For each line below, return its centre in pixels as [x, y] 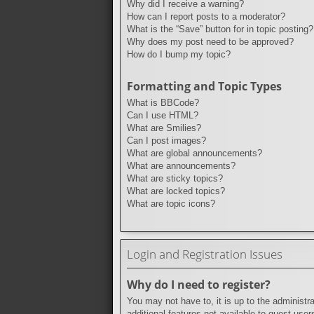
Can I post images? [166, 140]
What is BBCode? [163, 102]
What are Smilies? [164, 128]
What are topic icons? [171, 203]
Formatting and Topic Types [204, 86]
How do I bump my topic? [179, 54]
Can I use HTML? [163, 115]
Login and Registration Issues [205, 254]
